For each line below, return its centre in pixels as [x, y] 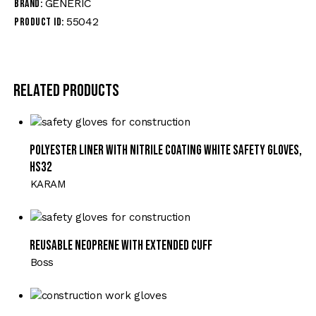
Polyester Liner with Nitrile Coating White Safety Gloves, [165, 150]
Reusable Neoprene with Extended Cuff [121, 245]
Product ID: [40, 22]
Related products [66, 90]
